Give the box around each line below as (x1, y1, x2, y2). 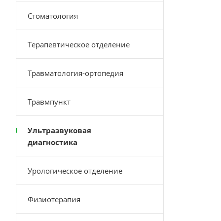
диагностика (28, 137, 77, 147)
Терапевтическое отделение (28, 39, 130, 49)
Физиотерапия (28, 194, 80, 204)
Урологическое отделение (28, 166, 122, 176)
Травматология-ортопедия (28, 68, 123, 78)
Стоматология (28, 11, 78, 21)
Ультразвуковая (28, 125, 91, 135)
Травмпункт (28, 97, 71, 107)
